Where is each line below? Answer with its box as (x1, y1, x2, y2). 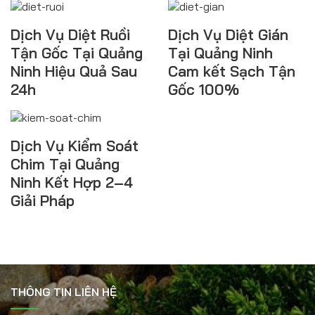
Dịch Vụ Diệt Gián (168, 25, 288, 44)
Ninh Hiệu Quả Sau (11, 61, 137, 80)
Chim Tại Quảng (11, 155, 120, 174)
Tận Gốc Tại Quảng (11, 43, 143, 62)
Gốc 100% (168, 79, 239, 98)
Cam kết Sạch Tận (168, 61, 295, 80)
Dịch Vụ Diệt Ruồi (11, 25, 130, 44)
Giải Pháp (11, 191, 75, 210)
